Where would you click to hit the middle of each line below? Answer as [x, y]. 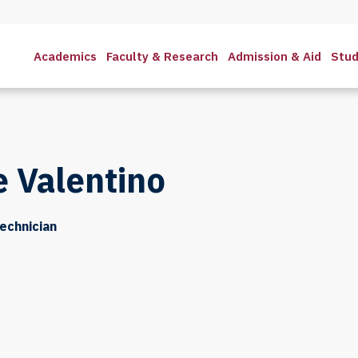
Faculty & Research [162, 56]
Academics [65, 56]
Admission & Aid [274, 56]
